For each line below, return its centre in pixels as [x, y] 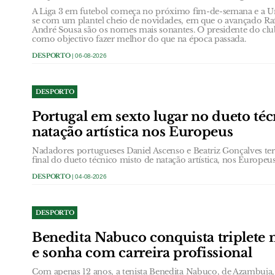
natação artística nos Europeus [133, 132]
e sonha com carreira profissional [142, 253]
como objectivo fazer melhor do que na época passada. [139, 39]
